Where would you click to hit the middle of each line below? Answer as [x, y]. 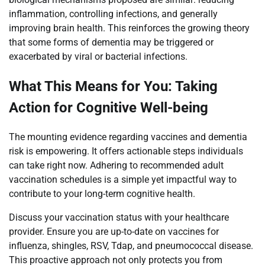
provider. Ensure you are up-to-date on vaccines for [114, 231]
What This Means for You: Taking [113, 86]
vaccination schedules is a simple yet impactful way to [123, 179]
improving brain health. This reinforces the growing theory [129, 28]
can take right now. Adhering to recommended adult [116, 165]
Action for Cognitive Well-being [109, 107]
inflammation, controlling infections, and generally [113, 14]
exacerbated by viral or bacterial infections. [98, 56]
